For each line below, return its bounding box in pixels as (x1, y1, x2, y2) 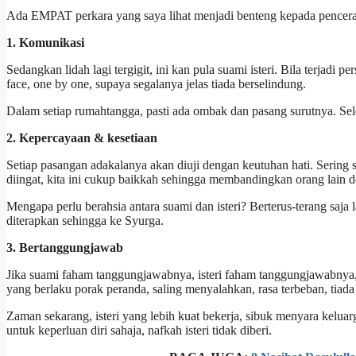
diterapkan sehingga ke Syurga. (6, 214, 164, 228)
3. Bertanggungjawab (6, 241, 123, 255)
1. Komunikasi (6, 36, 84, 50)
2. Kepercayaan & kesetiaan (6, 131, 157, 145)
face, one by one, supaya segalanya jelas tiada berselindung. (6, 77, 306, 91)
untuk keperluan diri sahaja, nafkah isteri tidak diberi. (6, 323, 272, 338)
